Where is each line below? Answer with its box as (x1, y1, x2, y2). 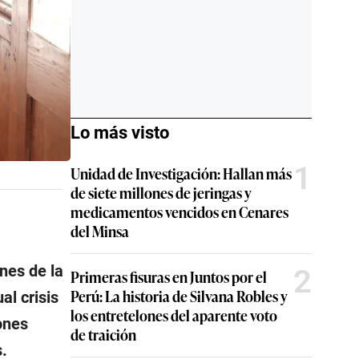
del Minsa (71, 220, 129, 241)
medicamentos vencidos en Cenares (71, 201, 288, 222)
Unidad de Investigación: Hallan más (71, 163, 292, 184)
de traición (71, 324, 136, 345)
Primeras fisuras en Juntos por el (71, 266, 267, 287)
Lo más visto (71, 123, 169, 143)
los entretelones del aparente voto (71, 305, 277, 325)
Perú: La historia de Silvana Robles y (71, 285, 288, 306)
